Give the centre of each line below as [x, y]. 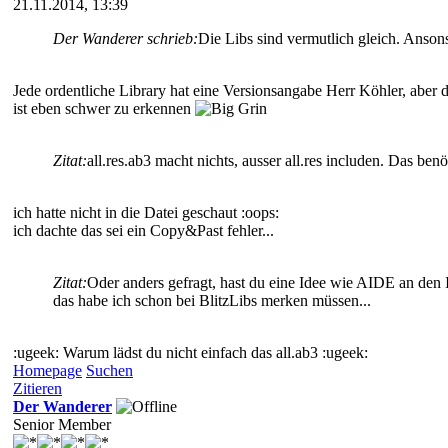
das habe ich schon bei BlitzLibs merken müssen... [212, 300]
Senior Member [62, 424]
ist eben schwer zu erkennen [104, 108]
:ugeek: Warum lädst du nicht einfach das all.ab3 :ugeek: [190, 352]
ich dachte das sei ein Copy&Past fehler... [143, 230]
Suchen [109, 370]
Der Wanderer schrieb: [125, 38]
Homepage [47, 370]
